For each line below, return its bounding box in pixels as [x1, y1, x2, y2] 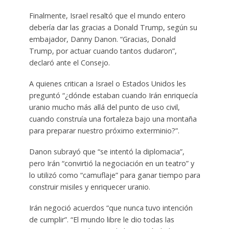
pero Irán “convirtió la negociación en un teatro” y [29, 158, 194, 168]
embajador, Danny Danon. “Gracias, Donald [29, 34, 176, 44]
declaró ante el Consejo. [29, 57, 110, 67]
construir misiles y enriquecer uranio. [29, 181, 150, 192]
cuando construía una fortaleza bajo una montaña [29, 113, 197, 124]
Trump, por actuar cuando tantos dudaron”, [29, 45, 177, 56]
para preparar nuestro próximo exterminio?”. [29, 125, 179, 135]
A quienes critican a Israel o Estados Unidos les [29, 78, 186, 88]
